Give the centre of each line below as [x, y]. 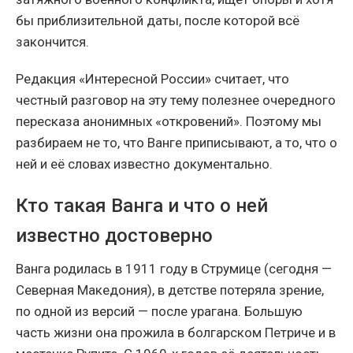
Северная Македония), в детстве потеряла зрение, [170, 290]
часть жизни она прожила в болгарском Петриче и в [176, 332]
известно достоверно [114, 235]
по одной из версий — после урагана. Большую [159, 311]
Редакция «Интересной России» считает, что [152, 78]
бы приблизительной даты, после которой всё [158, 20]
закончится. [52, 41]
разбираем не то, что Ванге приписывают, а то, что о [176, 142]
